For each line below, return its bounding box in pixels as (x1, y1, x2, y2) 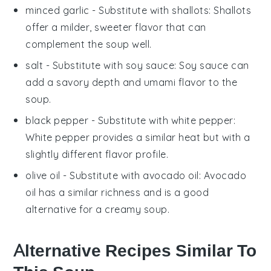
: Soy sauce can (174, 59, 249, 71)
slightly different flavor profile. (25, 148, 169, 160)
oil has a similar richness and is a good (25, 186, 209, 198)
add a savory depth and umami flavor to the (25, 76, 238, 88)
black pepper (25, 114, 89, 126)
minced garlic (25, 4, 90, 16)
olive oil (25, 169, 60, 181)
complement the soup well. (25, 38, 152, 50)
